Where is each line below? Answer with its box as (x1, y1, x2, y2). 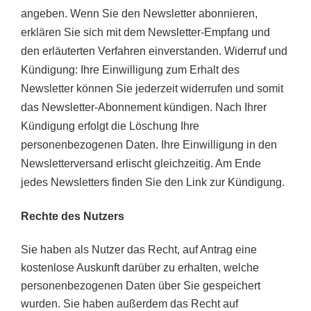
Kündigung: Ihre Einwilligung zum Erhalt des (21, 64, 239, 76)
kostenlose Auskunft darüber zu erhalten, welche (21, 262, 259, 274)
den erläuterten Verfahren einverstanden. (21, 45, 224, 58)
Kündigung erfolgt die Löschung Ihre (21, 120, 199, 133)
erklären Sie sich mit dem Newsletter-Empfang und (21, 26, 270, 39)
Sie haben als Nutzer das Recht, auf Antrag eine (21, 244, 257, 256)
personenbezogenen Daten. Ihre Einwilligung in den (21, 139, 277, 151)
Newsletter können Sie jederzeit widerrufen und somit (21, 83, 283, 95)
